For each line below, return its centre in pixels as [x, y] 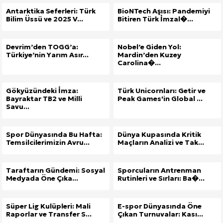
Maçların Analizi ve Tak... [161, 142]
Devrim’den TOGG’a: [42, 47]
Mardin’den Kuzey [149, 55]
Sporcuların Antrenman [159, 170]
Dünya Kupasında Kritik [159, 134]
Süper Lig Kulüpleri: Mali [48, 206]
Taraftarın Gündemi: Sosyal [56, 170]
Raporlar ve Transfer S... [49, 214]
